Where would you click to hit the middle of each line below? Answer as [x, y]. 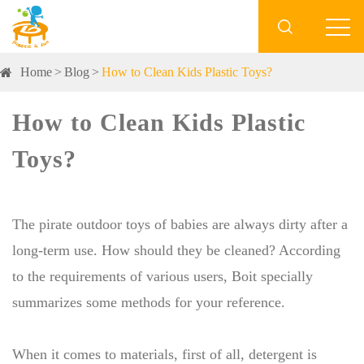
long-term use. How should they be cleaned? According [176, 250]
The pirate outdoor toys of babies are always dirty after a [180, 224]
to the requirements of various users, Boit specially [162, 276]
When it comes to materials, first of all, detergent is [165, 354]
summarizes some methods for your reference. [149, 302]
